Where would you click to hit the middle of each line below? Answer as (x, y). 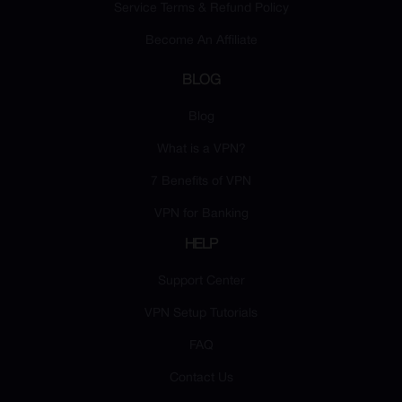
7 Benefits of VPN (201, 182)
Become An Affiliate (201, 41)
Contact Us (201, 379)
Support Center (201, 282)
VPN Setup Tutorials (201, 314)
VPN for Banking (201, 214)
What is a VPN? (201, 150)
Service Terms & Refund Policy (201, 9)
